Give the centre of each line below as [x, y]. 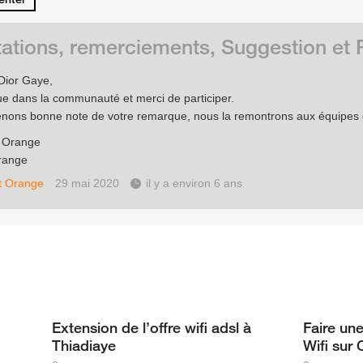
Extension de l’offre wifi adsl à [152, 327]
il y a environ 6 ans [194, 183]
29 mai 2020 [87, 183]
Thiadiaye [84, 345]
